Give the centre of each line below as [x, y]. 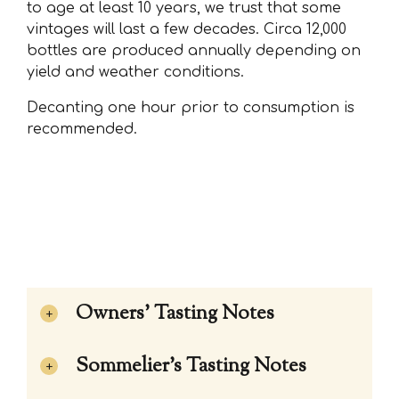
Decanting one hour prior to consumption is [191, 108]
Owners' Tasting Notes [175, 314]
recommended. [82, 130]
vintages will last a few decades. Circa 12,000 [187, 30]
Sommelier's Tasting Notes [191, 367]
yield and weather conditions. [135, 73]
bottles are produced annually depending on [194, 51]
